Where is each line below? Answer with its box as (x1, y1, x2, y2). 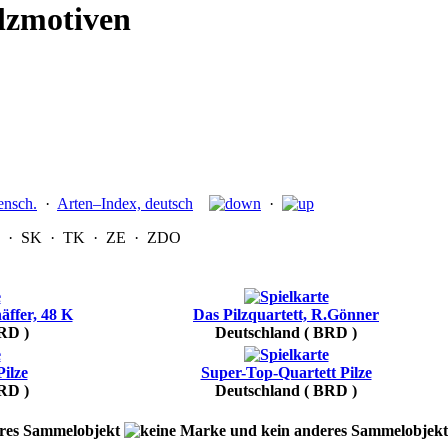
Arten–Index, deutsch (57, 195, 193, 213)
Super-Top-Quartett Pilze (200, 364, 372, 382)
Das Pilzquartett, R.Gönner (193, 306, 379, 324)
